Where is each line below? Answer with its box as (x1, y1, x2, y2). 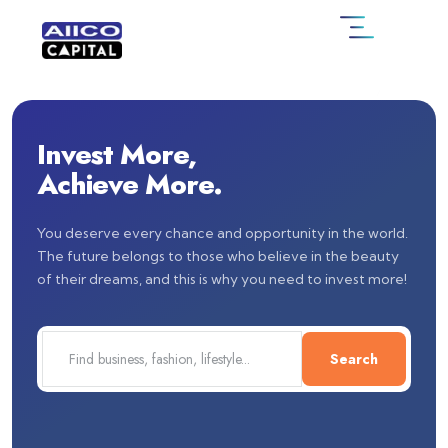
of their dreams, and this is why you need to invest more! (37, 270, 407, 288)
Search (330, 349, 378, 369)
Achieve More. (37, 164, 222, 205)
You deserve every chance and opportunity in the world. (37, 224, 408, 242)
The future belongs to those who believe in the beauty (37, 247, 399, 265)
